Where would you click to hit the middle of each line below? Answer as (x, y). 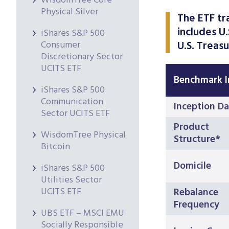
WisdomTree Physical (83, 135)
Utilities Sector (71, 180)
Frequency (197, 205)
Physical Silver (70, 12)
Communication (72, 102)
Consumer (61, 45)
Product (191, 128)
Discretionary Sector (82, 57)
